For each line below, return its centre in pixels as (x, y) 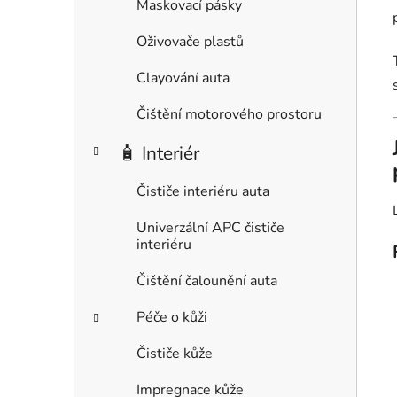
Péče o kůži (172, 318)
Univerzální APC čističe (210, 228)
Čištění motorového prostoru (229, 115)
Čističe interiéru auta (203, 192)
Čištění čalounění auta (207, 281)
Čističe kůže (175, 354)
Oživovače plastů (190, 42)
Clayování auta (183, 78)
